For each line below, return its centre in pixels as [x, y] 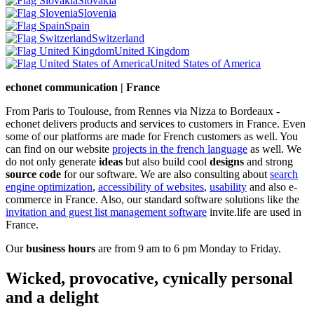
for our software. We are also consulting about [165, 175]
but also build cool [166, 162]
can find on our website [59, 149]
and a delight [52, 297]
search [284, 175]
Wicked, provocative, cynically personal [149, 278]
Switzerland [118, 39]
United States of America [205, 64]
